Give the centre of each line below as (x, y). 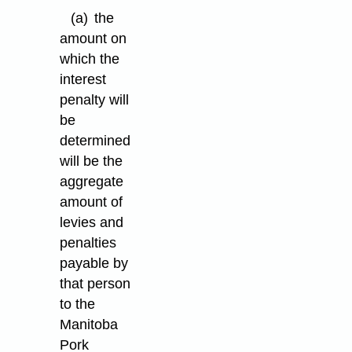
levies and (92, 222)
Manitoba (89, 324)
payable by (94, 263)
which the (90, 59)
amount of (92, 202)
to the (78, 304)
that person (95, 283)
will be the (92, 161)
